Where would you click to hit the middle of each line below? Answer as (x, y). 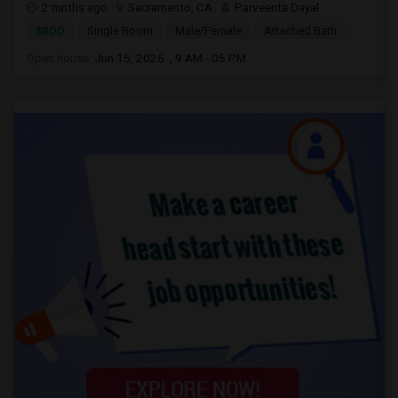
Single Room (120, 31)
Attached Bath (300, 31)
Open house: (60, 58)
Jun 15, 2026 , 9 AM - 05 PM (170, 58)
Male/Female (208, 31)
